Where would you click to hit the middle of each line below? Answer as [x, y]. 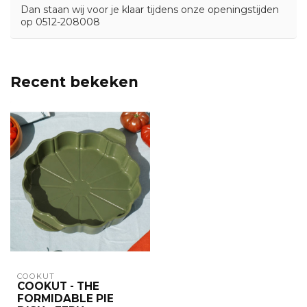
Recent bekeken [74, 82]
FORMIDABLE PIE [65, 298]
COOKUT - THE [58, 286]
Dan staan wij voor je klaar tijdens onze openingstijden [150, 10]
